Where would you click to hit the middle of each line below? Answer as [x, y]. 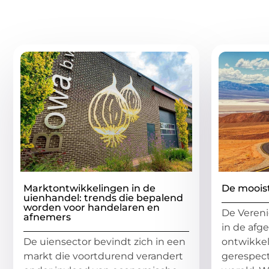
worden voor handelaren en [92, 208]
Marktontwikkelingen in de [89, 189]
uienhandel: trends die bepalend [103, 198]
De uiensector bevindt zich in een [104, 242]
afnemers [47, 217]
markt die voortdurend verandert [103, 256]
